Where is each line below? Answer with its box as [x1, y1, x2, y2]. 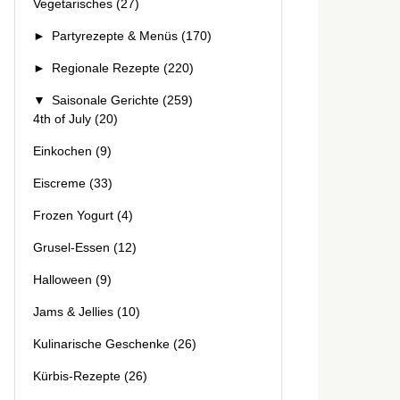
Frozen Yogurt [33, 208, 113, 222]
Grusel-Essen [33, 240, 110, 254]
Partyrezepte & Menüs [52, 29, 178, 43]
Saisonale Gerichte [52, 93, 159, 107]
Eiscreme [33, 176, 86, 190]
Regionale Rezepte [52, 61, 160, 75]
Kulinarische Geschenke [33, 337, 170, 351]
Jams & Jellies [33, 304, 113, 319]
